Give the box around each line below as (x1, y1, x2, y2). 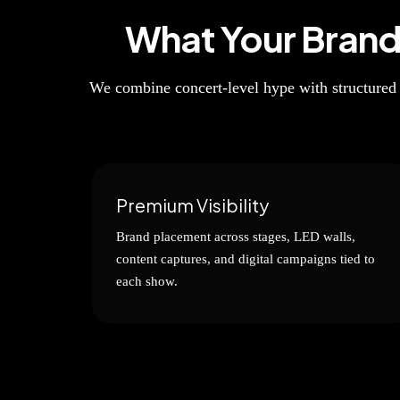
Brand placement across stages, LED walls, (116, 229, 355, 244)
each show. (116, 274, 178, 288)
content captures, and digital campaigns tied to (116, 252, 375, 266)
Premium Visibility (116, 194, 269, 216)
